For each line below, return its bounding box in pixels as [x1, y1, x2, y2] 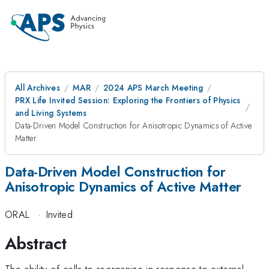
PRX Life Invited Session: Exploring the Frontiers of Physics [15, 94, 241, 106]
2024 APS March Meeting [103, 82, 204, 94]
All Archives [15, 82, 60, 94]
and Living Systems [15, 107, 86, 119]
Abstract [5, 231, 67, 256]
